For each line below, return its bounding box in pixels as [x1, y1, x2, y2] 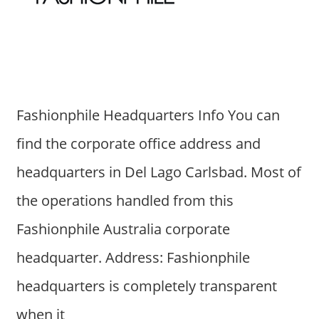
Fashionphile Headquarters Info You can [16, 105, 280, 125]
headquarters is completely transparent [16, 276, 277, 296]
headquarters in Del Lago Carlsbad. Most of [16, 162, 301, 182]
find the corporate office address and [16, 134, 261, 154]
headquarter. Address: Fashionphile [16, 248, 250, 268]
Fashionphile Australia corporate [16, 219, 230, 239]
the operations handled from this [16, 191, 234, 211]
